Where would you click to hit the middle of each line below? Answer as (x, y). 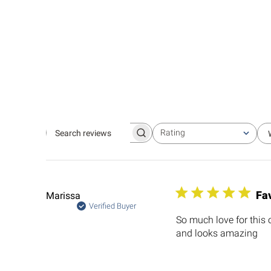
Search (111, 137)
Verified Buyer (113, 206)
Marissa (64, 196)
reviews (112, 146)
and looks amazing (217, 233)
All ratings (169, 138)
